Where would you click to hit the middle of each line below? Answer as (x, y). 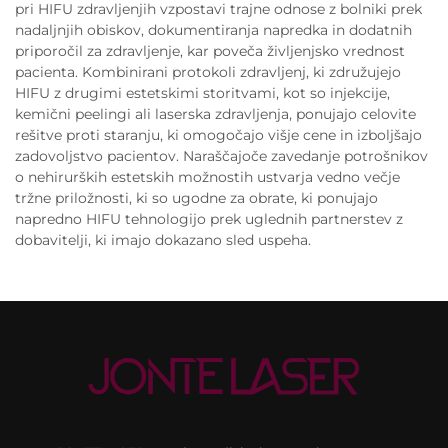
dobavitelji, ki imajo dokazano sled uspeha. (163, 239)
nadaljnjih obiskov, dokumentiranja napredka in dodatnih (213, 29)
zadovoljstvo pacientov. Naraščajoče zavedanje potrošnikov (221, 155)
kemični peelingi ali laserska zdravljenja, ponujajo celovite (215, 113)
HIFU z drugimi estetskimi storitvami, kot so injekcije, (202, 92)
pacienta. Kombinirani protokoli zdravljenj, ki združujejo (208, 71)
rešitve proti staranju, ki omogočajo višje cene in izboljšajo (218, 134)
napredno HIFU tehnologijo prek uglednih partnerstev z (209, 218)
